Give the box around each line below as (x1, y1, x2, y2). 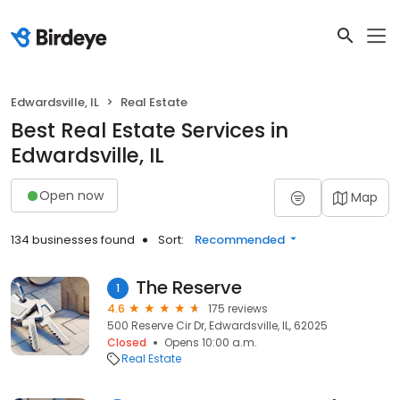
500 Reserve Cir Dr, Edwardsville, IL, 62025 (107, 318, 328, 333)
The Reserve (136, 275, 242, 300)
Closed (107, 335, 146, 350)
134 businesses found (11, 231, 135, 248)
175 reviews (208, 301, 268, 316)
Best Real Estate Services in (11, 116, 288, 145)
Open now (39, 186, 104, 204)
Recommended (195, 231, 285, 248)
